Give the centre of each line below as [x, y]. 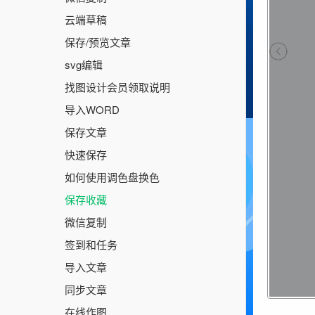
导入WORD [92, 109]
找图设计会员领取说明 [117, 87]
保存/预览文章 [98, 42]
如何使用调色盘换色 [112, 177]
